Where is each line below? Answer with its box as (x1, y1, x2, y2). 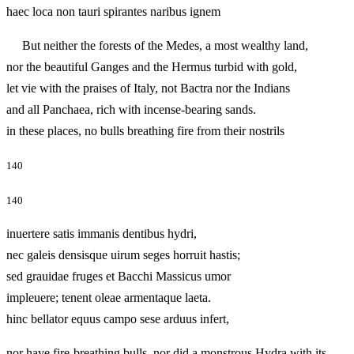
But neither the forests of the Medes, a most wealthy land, (6, 39, 308, 53)
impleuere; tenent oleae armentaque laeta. (6, 290, 211, 304)
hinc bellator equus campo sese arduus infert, (6, 311, 277, 326)
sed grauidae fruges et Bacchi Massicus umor (6, 269, 231, 283)
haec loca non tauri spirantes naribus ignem (6, 5, 268, 19)
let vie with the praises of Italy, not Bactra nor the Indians (6, 81, 290, 96)
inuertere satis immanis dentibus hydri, (6, 226, 197, 240)
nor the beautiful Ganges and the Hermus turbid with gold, (6, 60, 297, 74)
